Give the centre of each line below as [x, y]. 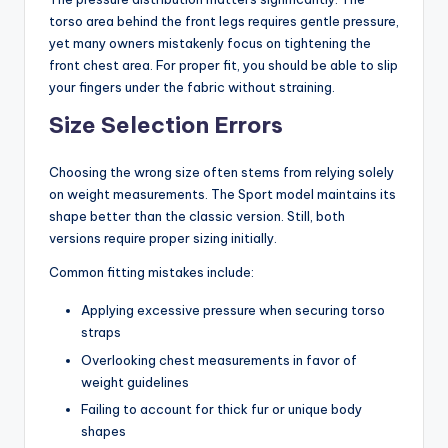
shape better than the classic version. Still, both [197, 216]
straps [101, 332]
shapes [103, 430]
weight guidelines [135, 381]
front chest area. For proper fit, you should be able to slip [223, 65]
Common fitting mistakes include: [151, 272]
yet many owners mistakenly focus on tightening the [210, 43]
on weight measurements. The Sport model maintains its [222, 194]
